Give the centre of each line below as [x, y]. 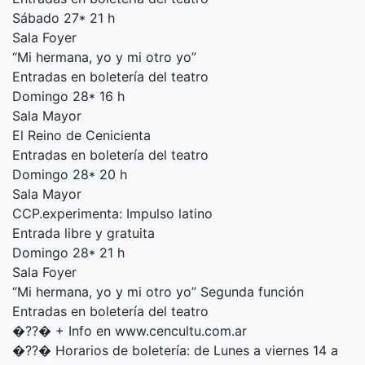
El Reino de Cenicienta [81, 136]
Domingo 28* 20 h [70, 175]
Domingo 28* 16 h [68, 97]
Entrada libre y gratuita [84, 233]
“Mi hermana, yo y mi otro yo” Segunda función [158, 292]
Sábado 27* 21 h [64, 18]
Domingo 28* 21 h [68, 253]
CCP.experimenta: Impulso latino [112, 214]
